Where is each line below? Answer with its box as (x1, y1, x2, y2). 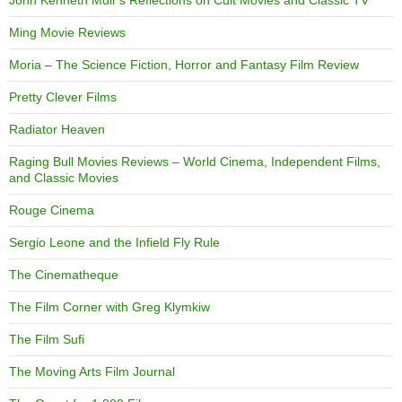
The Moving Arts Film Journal (9, 363, 175, 379)
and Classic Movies (9, 170, 118, 185)
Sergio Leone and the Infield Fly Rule (9, 234, 220, 249)
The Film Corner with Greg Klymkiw (9, 299, 210, 314)
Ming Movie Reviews (9, 24, 126, 39)
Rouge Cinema (9, 202, 94, 217)
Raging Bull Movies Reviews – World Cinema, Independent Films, (9, 153, 380, 169)
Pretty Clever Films (9, 89, 117, 104)
